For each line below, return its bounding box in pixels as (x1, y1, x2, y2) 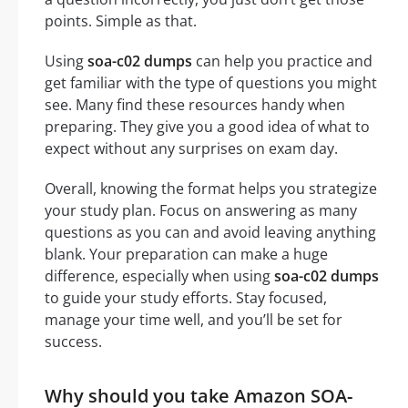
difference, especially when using (45, 266, 274, 287)
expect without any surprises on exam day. (45, 138, 338, 159)
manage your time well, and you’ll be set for (45, 310, 342, 331)
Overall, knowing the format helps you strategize (45, 178, 377, 199)
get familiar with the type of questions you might (45, 73, 377, 94)
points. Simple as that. (45, 11, 197, 32)
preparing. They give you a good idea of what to (45, 117, 370, 138)
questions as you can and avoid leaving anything (45, 222, 376, 243)
